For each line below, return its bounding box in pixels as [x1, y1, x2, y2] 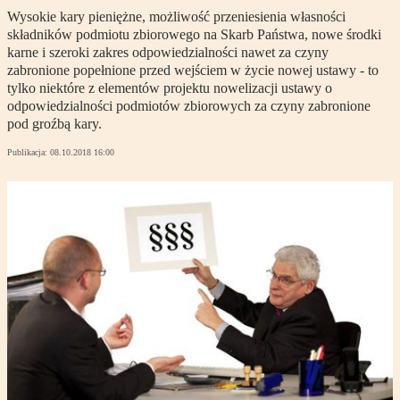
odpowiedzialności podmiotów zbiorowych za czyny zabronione [7, 98, 371, 114]
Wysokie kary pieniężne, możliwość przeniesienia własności [7, 9, 346, 25]
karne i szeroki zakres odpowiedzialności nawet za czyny [7, 45, 329, 61]
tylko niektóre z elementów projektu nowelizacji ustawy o [7, 80, 332, 96]
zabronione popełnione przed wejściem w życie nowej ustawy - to [7, 62, 379, 79]
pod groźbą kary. [7, 116, 102, 132]
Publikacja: [7, 147, 50, 158]
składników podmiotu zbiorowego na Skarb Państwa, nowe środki [7, 27, 381, 43]
